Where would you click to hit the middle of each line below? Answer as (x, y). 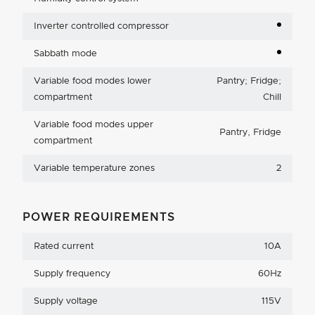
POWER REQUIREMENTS (99, 218)
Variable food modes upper (94, 125)
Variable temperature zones (94, 169)
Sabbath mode (65, 54)
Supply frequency (72, 274)
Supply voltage (66, 302)
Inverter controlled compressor (101, 27)
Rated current (64, 247)
